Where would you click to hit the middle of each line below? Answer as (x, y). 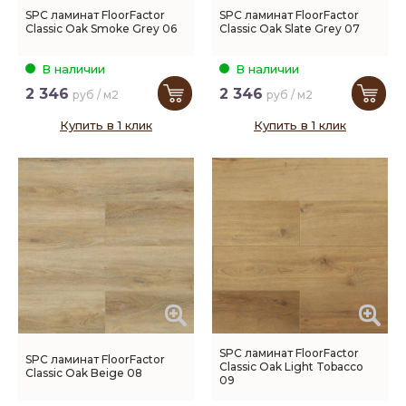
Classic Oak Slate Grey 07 (290, 29)
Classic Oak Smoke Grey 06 (101, 29)
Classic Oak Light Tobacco (291, 366)
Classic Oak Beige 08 (84, 373)
